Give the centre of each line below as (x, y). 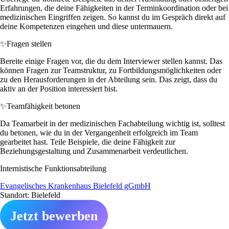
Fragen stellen (29, 43)
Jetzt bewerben (54, 216)
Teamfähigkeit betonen (43, 106)
